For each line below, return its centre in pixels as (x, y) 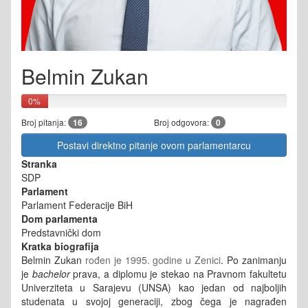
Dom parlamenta (59, 218)
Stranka (39, 163)
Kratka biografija (60, 246)
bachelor (51, 273)
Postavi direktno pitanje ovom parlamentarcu (154, 145)
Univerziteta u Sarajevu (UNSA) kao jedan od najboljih (154, 287)
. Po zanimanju (254, 260)
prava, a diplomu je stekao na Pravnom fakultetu (178, 273)
